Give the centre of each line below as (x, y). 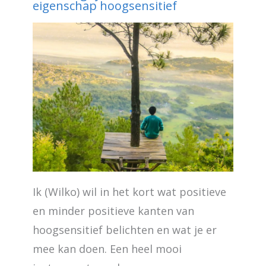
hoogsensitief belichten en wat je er (124, 229)
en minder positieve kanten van (113, 210)
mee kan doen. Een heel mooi (107, 248)
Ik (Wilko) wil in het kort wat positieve (129, 191)
